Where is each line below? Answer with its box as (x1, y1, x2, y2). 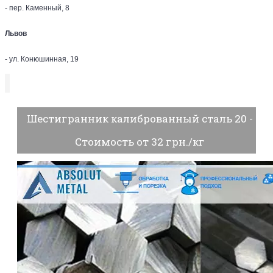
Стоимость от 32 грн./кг (74, 135, 205, 149)
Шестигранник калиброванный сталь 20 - (26, 112, 253, 126)
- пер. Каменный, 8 (5, 4, 69, 12)
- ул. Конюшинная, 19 (5, 55, 79, 63)
